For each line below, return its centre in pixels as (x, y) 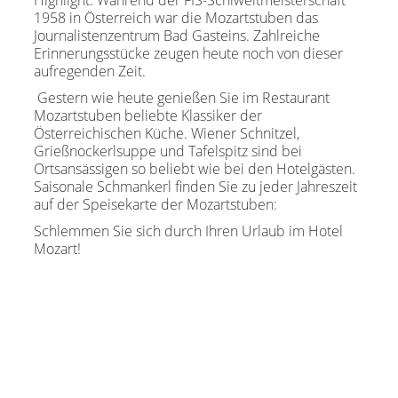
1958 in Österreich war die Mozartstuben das (176, 18)
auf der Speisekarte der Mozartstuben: (157, 205)
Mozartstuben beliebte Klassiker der (148, 116)
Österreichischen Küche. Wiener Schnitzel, (167, 134)
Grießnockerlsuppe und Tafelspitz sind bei (168, 151)
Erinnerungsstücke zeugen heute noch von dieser (188, 54)
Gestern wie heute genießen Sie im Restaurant (182, 98)
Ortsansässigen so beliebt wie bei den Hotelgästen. (195, 169)
